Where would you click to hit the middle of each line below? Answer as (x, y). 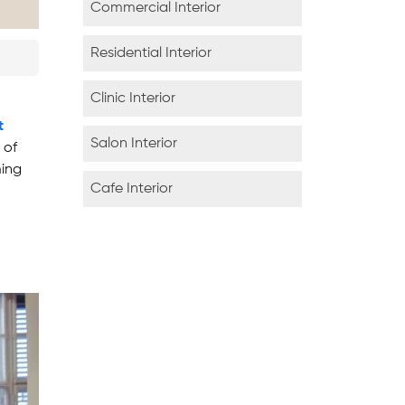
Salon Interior (134, 144)
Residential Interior (151, 53)
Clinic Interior (133, 99)
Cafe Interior (132, 189)
